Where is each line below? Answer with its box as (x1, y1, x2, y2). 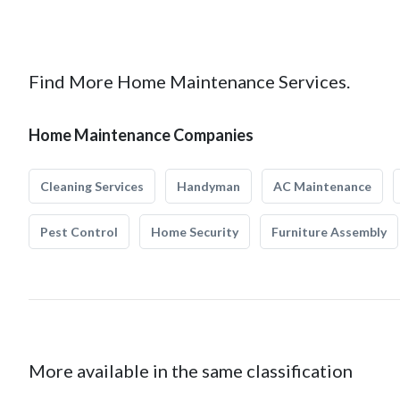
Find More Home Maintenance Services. (29, 71, 350, 92)
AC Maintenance (273, 179, 371, 194)
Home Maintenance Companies (29, 125, 254, 145)
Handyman (177, 179, 240, 194)
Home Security (151, 224, 238, 239)
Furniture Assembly (271, 224, 387, 239)
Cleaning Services (40, 179, 144, 194)
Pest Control (40, 224, 118, 239)
